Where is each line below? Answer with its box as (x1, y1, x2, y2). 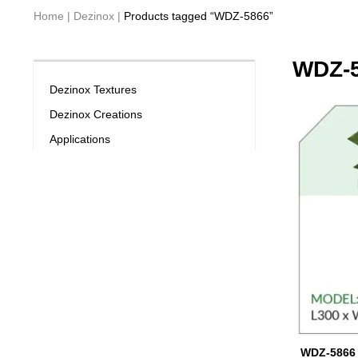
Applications (50, 133, 110, 145)
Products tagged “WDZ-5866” (121, 10, 273, 22)
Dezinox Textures (50, 83, 137, 96)
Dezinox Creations (50, 108, 142, 121)
